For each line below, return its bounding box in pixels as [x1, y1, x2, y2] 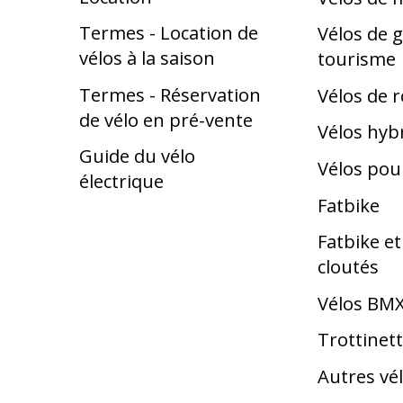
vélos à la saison [79, 45, 216, 71]
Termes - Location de [79, 20, 259, 46]
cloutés [318, 254, 380, 280]
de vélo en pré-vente [79, 106, 254, 132]
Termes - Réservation [79, 81, 262, 107]
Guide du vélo [79, 143, 196, 169]
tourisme [318, 46, 397, 72]
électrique [79, 168, 165, 194]
